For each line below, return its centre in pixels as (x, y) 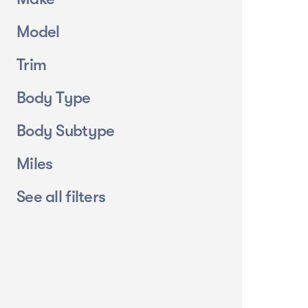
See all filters (61, 197)
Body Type (54, 98)
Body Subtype (66, 131)
